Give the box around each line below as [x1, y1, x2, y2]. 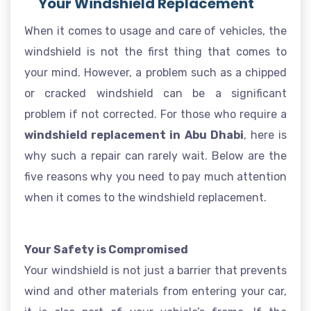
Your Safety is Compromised [24, 243, 188, 256]
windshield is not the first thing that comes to [24, 45, 287, 58]
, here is [243, 128, 287, 142]
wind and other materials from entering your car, [24, 285, 287, 298]
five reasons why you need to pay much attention [24, 170, 287, 183]
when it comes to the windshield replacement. [24, 191, 267, 204]
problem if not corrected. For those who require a [24, 108, 287, 121]
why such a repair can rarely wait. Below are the [24, 149, 287, 162]
